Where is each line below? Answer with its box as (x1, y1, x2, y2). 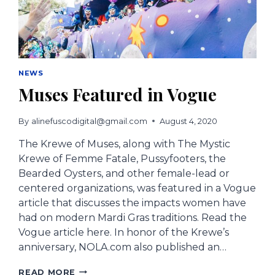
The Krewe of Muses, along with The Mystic (18, 137, 231, 150)
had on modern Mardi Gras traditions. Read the (18, 211, 247, 223)
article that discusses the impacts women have (18, 196, 247, 209)
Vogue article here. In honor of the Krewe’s (18, 226, 230, 238)
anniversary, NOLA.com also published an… (18, 241, 227, 253)
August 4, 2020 (159, 116, 217, 126)
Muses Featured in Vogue (18, 83, 217, 106)
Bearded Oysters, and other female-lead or (18, 167, 230, 179)
